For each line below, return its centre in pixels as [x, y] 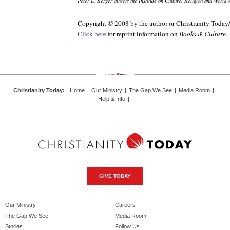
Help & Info [112, 98]
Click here [92, 34]
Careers [125, 205]
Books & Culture [203, 34]
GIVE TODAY [115, 176]
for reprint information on [143, 34]
